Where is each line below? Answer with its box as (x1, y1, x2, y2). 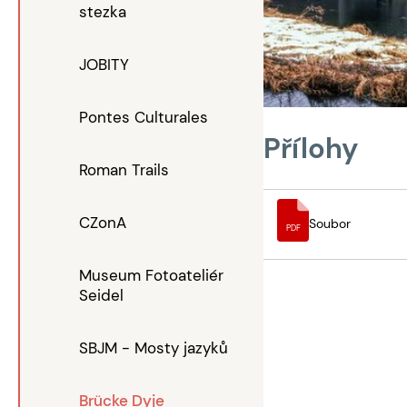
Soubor (309, 215, 352, 232)
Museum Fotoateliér (79, 265, 223, 285)
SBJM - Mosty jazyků (79, 338, 228, 358)
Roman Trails (79, 160, 169, 180)
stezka (79, 2, 126, 22)
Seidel (79, 285, 124, 305)
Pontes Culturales (79, 107, 208, 127)
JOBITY (79, 55, 129, 74)
